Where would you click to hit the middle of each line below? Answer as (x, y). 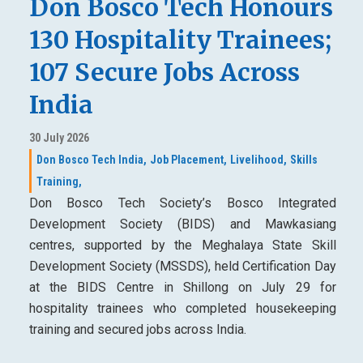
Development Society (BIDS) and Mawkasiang (182, 224)
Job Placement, (188, 160)
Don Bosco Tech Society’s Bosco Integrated (182, 203)
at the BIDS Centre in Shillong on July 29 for (182, 287)
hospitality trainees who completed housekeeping (182, 308)
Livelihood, (258, 160)
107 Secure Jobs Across (164, 72)
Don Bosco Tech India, (91, 160)
